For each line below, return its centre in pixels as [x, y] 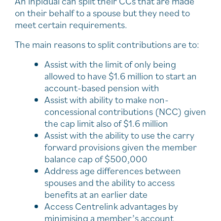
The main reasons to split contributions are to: [107, 44]
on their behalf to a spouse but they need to [102, 13]
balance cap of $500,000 [96, 159]
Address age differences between [113, 171]
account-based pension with [102, 88]
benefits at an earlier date [96, 194]
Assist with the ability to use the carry [119, 135]
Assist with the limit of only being [110, 64]
